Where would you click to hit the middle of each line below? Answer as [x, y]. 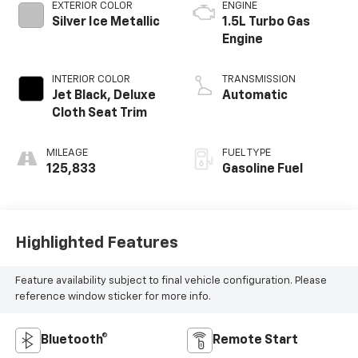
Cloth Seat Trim [99, 114]
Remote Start [255, 341]
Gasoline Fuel [263, 170]
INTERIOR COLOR [91, 80]
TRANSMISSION [259, 80]
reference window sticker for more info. [113, 297]
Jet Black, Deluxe [103, 96]
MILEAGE [67, 153]
